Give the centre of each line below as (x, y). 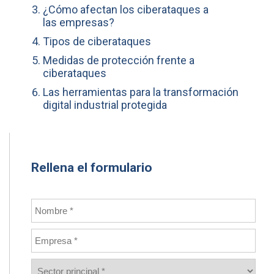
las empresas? (79, 23)
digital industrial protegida (105, 105)
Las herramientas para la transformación (141, 92)
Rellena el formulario (92, 168)
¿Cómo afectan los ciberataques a (126, 10)
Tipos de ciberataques (97, 42)
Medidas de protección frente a (119, 61)
